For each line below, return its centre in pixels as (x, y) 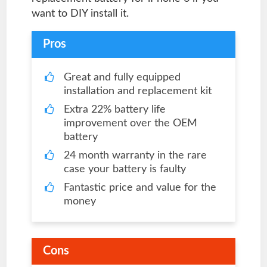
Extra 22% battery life (114, 110)
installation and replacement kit (137, 91)
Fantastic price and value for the (140, 188)
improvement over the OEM (130, 124)
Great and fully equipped (122, 78)
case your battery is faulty (125, 170)
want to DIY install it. (80, 14)
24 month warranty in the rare (135, 156)
